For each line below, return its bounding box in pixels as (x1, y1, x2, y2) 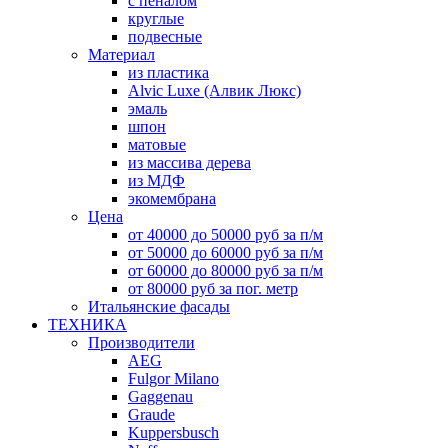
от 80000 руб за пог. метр (128, 279, 298, 297)
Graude (128, 405, 175, 423)
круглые (128, 9, 184, 27)
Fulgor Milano (128, 369, 219, 387)
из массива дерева (128, 153, 251, 171)
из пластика (128, 63, 209, 81)
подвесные (128, 27, 202, 45)
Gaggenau (128, 387, 193, 405)
